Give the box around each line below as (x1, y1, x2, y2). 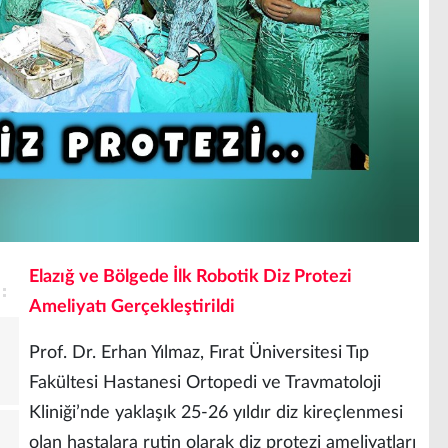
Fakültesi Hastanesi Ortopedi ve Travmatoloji (29, 374, 381, 393)
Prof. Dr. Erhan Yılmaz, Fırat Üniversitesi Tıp (29, 344, 369, 363)
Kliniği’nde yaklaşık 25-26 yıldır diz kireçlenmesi (29, 404, 403, 423)
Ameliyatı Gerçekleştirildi (29, 298, 235, 317)
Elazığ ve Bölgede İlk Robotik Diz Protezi (29, 268, 352, 287)
